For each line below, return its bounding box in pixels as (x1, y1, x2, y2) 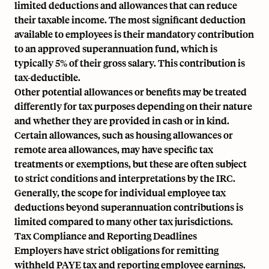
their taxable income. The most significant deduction (14, 13, 246, 26)
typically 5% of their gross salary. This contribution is (14, 56, 245, 69)
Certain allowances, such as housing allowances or (14, 128, 233, 141)
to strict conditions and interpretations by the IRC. (14, 172, 235, 184)
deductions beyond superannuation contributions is (14, 201, 243, 213)
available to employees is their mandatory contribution (14, 28, 254, 40)
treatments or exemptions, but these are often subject (14, 157, 247, 170)
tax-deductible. (14, 71, 80, 83)
